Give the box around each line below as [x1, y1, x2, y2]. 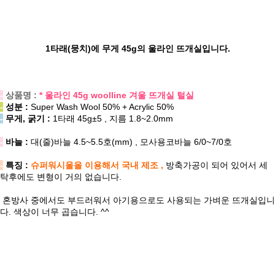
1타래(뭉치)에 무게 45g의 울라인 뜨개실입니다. [45, 44, 230, 54]
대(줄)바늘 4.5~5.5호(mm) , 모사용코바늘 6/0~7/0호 [28, 137, 232, 147]
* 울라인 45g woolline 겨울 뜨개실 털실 [39, 90, 194, 101]
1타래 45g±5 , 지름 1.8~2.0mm [50, 114, 176, 124]
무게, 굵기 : [6, 114, 50, 124]
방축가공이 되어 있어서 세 [166, 160, 268, 171]
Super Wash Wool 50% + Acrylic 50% [28, 102, 174, 112]
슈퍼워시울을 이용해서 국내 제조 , [31, 160, 166, 171]
